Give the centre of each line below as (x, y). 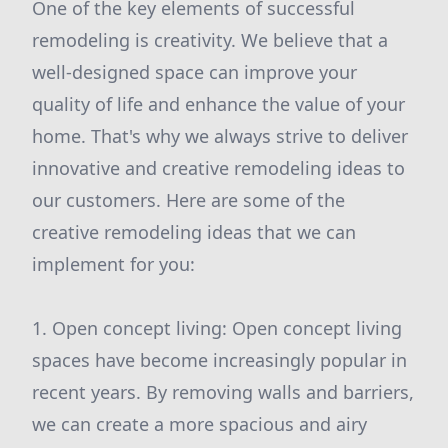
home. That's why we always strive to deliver (220, 136)
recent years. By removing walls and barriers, (223, 392)
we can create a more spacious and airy (199, 424)
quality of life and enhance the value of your (218, 104)
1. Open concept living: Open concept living (217, 328)
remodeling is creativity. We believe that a (210, 40)
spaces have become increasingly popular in (219, 360)
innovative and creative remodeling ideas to (218, 168)
